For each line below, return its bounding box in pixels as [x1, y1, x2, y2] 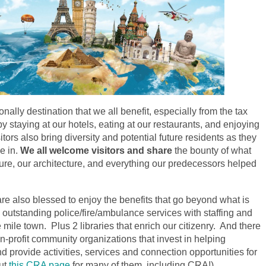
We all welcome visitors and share [20, 145, 172, 156]
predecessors [168, 158, 225, 169]
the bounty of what [172, 145, 251, 156]
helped [225, 158, 256, 169]
